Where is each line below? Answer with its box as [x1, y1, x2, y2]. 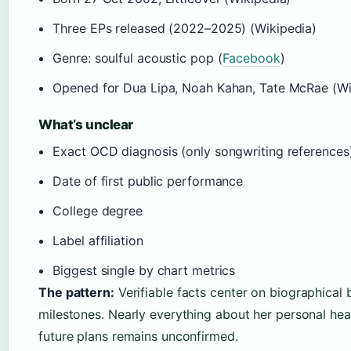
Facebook [222, 50, 280, 67]
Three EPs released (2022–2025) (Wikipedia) [52, 20, 317, 37]
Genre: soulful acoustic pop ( [52, 50, 223, 67]
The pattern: [38, 284, 114, 301]
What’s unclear [38, 117, 134, 133]
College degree [52, 203, 143, 219]
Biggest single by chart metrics [52, 262, 236, 279]
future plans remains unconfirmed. [38, 328, 238, 345]
